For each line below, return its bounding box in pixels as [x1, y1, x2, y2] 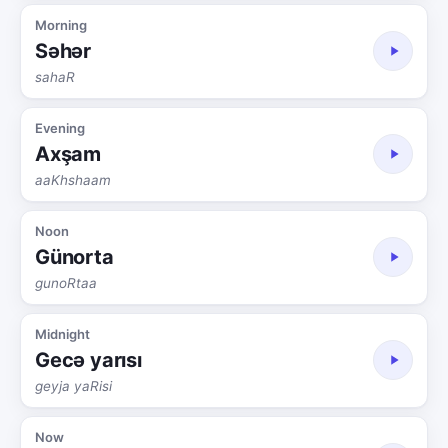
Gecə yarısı [35, 347, 142, 372]
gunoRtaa [35, 274, 97, 291]
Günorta [35, 244, 114, 269]
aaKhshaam [35, 171, 111, 188]
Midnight [35, 325, 90, 342]
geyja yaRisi [35, 377, 112, 394]
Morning [35, 16, 87, 33]
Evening [35, 119, 85, 136]
